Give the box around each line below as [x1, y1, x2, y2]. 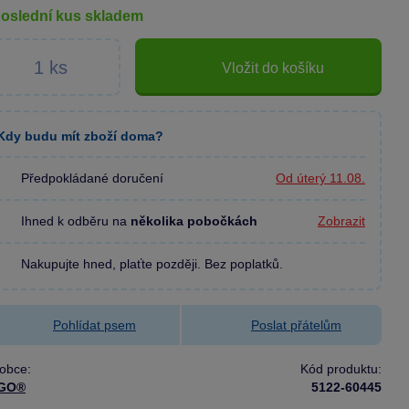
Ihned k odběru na [21, 213, 131, 228]
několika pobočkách [131, 213, 258, 228]
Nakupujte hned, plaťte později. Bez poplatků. [21, 256, 284, 271]
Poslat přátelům [251, 317, 341, 332]
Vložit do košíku [222, 59, 324, 76]
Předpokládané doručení [21, 171, 164, 185]
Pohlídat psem [53, 317, 136, 332]
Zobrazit [318, 214, 365, 229]
